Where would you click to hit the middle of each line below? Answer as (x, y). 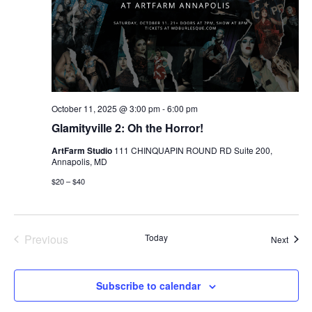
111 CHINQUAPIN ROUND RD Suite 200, (193, 150)
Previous (46, 239)
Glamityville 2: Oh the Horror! (127, 127)
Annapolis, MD (79, 161)
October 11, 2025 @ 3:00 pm (106, 108)
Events (62, 253)
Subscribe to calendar (148, 285)
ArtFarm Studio (83, 150)
